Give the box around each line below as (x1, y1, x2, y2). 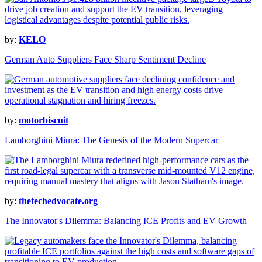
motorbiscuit (19, 115, 68, 126)
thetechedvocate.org (19, 196, 98, 206)
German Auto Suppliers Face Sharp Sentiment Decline (5, 54, 206, 65)
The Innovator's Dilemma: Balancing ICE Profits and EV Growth (5, 216, 247, 226)
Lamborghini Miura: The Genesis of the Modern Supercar (5, 135, 218, 146)
